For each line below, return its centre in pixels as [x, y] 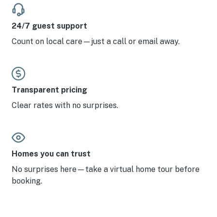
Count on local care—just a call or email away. [96, 41]
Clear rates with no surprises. [65, 105]
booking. [27, 181]
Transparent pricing [49, 90]
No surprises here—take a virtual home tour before [106, 169]
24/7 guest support [49, 26]
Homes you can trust [51, 154]
